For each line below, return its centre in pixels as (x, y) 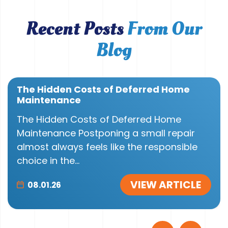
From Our (165, 29)
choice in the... (48, 160)
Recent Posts (77, 29)
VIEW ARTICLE (166, 185)
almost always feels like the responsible (107, 147)
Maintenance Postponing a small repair (106, 133)
